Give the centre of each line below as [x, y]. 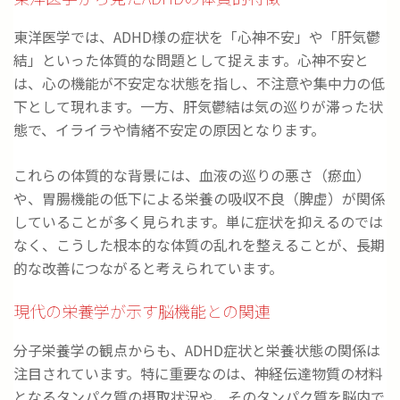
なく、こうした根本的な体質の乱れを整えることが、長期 [199, 245]
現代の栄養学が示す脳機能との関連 [142, 311]
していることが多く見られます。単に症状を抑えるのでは [198, 222]
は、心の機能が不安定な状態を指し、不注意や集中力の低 [199, 83]
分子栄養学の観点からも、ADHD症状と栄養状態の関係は [197, 350]
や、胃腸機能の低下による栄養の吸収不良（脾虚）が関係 [199, 199]
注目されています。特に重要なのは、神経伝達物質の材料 [198, 374]
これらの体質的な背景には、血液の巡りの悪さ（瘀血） [192, 175]
